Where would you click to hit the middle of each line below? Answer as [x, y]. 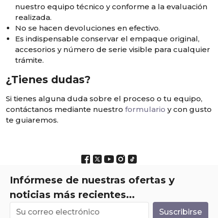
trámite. [30, 60]
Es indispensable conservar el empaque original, [108, 39]
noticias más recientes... [72, 194]
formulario [145, 109]
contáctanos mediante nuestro [65, 109]
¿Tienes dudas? [48, 79]
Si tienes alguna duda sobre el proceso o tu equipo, [104, 99]
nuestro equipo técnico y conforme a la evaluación [111, 7]
